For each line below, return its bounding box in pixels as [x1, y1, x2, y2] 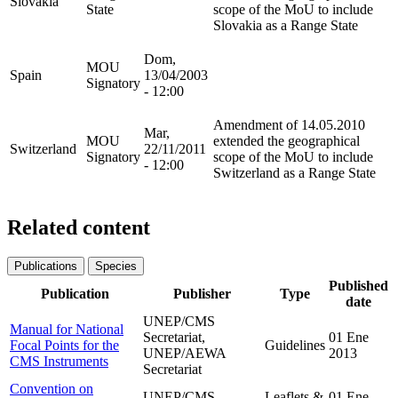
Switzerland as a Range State [213, 164, 376, 180]
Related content [7, 215, 150, 239]
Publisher [173, 286, 231, 302]
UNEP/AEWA [143, 346, 226, 362]
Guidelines [265, 338, 325, 354]
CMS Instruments [10, 354, 108, 370]
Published [329, 278, 388, 294]
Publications [14, 259, 77, 274]
